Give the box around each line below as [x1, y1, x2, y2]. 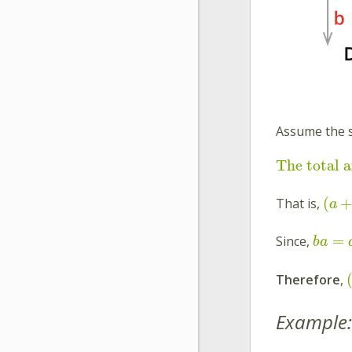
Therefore [276, 270, 340, 288]
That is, [276, 194, 323, 212]
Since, [276, 233, 313, 251]
